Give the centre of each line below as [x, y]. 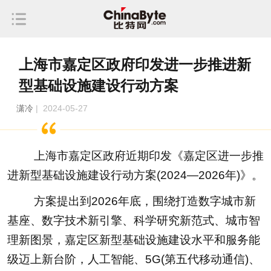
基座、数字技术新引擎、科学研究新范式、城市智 [133, 221]
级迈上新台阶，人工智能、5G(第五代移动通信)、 [133, 260]
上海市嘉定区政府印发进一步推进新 [135, 64]
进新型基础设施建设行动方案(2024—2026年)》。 [135, 175]
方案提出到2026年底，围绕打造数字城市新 [133, 201]
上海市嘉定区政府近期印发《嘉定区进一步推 [137, 155]
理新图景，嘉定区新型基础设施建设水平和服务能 [133, 240]
